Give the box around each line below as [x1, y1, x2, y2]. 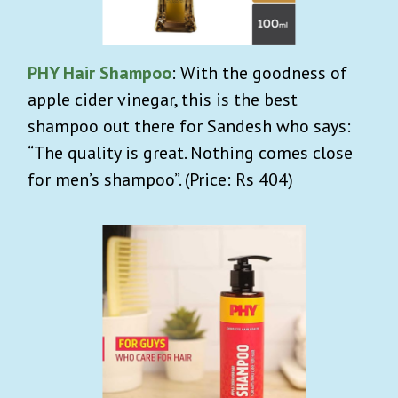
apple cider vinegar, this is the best [28, 87, 298, 111]
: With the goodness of [171, 60, 347, 84]
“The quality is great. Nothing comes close [28, 140, 353, 164]
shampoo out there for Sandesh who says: [28, 114, 351, 138]
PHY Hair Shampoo [28, 60, 171, 84]
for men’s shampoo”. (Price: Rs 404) [28, 167, 293, 191]
